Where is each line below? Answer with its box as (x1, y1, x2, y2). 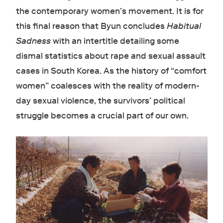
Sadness (15, 35, 51, 46)
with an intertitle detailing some (50, 35, 179, 46)
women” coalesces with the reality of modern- (15, 80, 200, 91)
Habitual (166, 20, 201, 31)
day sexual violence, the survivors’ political (15, 95, 185, 106)
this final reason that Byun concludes (15, 20, 167, 31)
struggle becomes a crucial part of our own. (15, 110, 191, 121)
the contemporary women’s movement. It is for (15, 5, 204, 16)
